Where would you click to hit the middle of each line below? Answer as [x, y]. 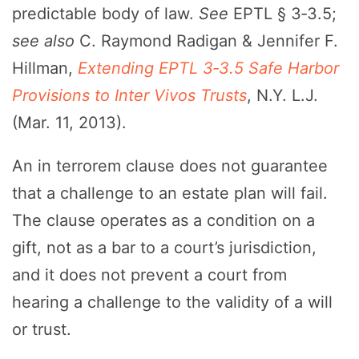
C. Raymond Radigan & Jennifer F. [206, 41]
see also [43, 41]
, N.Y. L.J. [282, 96]
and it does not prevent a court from [149, 275]
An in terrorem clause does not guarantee [170, 166]
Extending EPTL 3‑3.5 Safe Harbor [208, 69]
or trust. [42, 330]
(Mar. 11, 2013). [69, 123]
